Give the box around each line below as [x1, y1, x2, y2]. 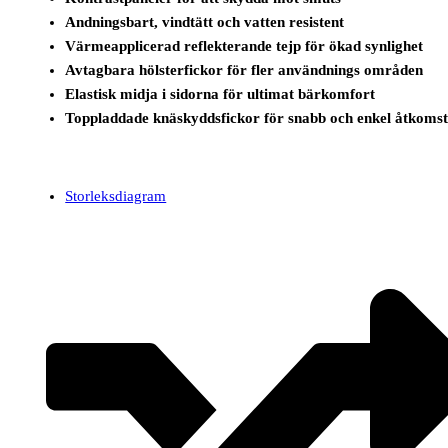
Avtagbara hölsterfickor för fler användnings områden [65, 62, 424, 79]
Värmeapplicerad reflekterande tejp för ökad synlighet [65, 38, 424, 55]
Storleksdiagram [65, 188, 167, 205]
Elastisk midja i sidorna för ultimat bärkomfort [65, 86, 376, 103]
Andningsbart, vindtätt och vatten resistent [65, 14, 345, 31]
